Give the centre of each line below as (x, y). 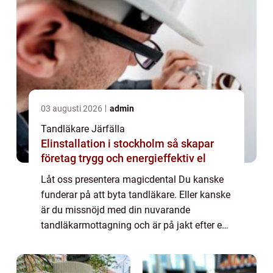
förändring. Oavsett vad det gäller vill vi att (132, 241)
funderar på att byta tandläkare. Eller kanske (136, 195)
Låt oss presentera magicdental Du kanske (132, 180)
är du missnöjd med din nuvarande (115, 210)
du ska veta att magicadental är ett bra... (127, 256)
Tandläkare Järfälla (83, 129)
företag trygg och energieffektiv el (123, 158)
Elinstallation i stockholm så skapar (104, 144)
